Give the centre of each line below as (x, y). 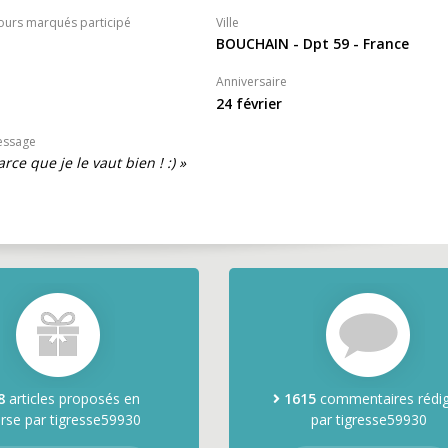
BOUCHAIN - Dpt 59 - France (312, 44)
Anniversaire (251, 82)
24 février (248, 103)
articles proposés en (72, 398)
